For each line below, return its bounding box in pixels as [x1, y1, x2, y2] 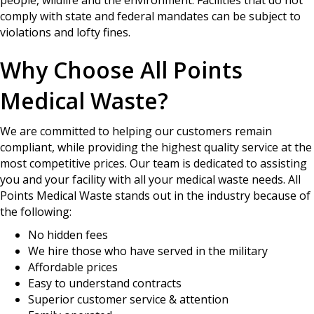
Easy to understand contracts [28, 275, 182, 291]
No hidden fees [28, 226, 108, 243]
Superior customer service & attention [28, 291, 228, 307]
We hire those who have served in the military [28, 243, 268, 259]
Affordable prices [28, 259, 118, 275]
